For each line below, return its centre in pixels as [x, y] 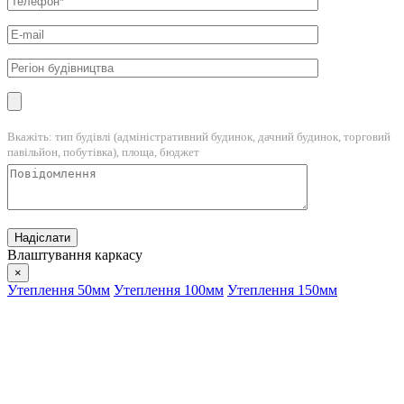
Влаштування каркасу [75, 254]
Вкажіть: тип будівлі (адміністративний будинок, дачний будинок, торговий [199, 136]
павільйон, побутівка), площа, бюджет [103, 151]
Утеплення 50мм [59, 289]
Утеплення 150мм [282, 289]
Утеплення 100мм [169, 289]
